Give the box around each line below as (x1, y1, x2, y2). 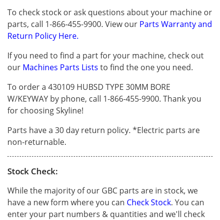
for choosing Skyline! (7, 105, 83, 116)
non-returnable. (7, 136, 66, 147)
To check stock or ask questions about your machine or (7, 6, 212, 18)
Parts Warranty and (139, 18, 212, 29)
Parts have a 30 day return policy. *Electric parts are (7, 124, 200, 136)
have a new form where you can (7, 196, 127, 208)
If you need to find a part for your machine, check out (7, 50, 204, 61)
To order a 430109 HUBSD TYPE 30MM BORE (7, 81, 170, 92)
